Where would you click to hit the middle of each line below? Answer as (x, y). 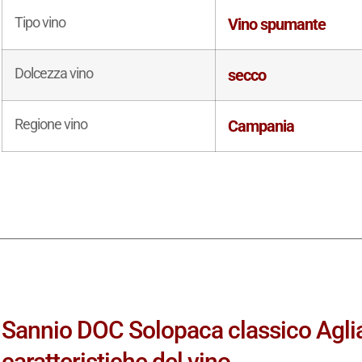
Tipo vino (40, 22)
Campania (261, 126)
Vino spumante (277, 24)
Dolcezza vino (54, 73)
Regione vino (51, 124)
